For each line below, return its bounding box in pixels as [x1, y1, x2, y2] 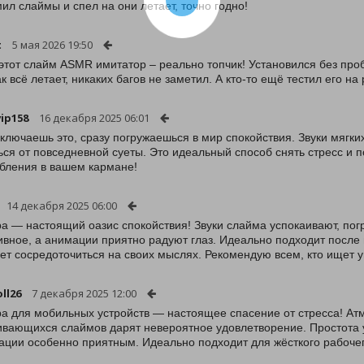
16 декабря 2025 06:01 [39, 110, 149, 125]
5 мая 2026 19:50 [12, 37, 93, 52]
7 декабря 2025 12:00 [32, 286, 136, 301]
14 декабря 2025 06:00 [6, 198, 117, 213]
